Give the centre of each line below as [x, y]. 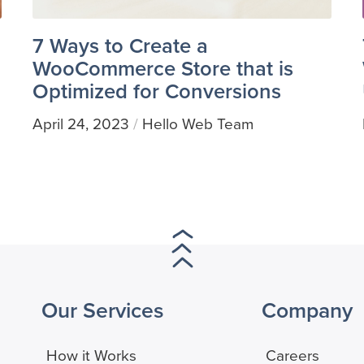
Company [307, 311]
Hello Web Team [197, 123]
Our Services [102, 311]
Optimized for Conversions [156, 91]
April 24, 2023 [80, 123]
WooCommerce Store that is [162, 68]
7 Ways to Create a [120, 45]
